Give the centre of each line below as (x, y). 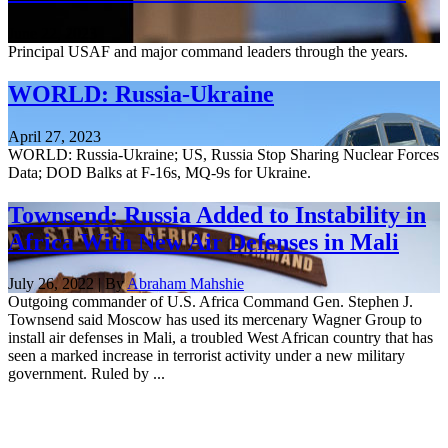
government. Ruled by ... (86, 374)
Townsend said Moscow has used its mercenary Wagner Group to (215, 320)
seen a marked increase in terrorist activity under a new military (206, 356)
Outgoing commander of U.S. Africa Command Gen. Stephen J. (210, 302)
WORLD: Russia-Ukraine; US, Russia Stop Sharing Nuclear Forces (223, 154)
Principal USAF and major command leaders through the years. (208, 51)
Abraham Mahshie (185, 284)
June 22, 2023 (52, 33)
